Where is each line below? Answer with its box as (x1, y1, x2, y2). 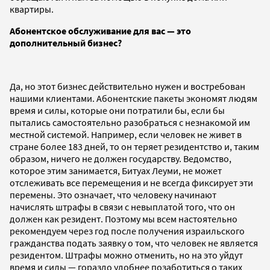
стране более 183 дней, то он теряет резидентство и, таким (10, 140, 259, 152)
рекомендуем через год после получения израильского (10, 224, 245, 237)
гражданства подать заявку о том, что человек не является (10, 236, 258, 249)
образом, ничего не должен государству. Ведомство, (10, 152, 231, 165)
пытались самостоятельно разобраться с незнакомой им (10, 116, 250, 128)
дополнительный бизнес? (10, 36, 122, 49)
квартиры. (10, 2, 54, 15)
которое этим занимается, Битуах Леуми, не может (10, 164, 222, 177)
